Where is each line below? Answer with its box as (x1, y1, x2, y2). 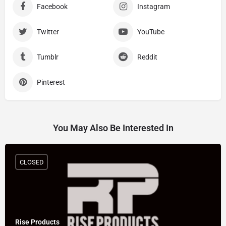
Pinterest (37, 78, 65, 87)
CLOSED (19, 158, 44, 166)
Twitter (37, 28, 59, 36)
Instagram (137, 3, 170, 11)
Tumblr (37, 53, 59, 62)
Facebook (37, 3, 68, 11)
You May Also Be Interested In (52, 123, 174, 134)
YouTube (137, 28, 164, 36)
